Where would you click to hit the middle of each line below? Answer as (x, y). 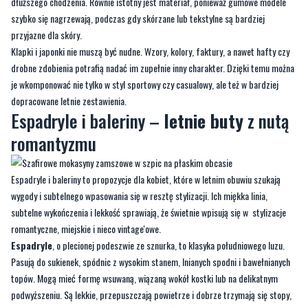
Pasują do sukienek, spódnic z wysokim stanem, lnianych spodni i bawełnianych (151, 262)
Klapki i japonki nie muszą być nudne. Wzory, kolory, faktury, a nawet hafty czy (150, 52)
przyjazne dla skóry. (46, 35)
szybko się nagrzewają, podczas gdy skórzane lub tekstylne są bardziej (138, 19)
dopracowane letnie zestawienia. (69, 101)
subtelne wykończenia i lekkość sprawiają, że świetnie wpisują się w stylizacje (148, 212)
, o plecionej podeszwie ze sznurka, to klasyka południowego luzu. (168, 245)
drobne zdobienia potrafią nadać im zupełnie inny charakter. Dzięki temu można (153, 68)
